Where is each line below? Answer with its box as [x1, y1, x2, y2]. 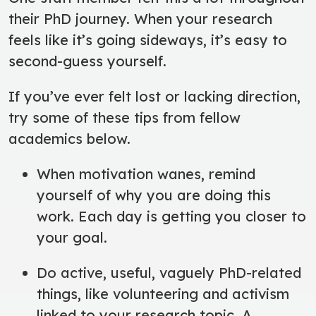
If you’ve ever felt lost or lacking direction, [8, 87, 300, 105]
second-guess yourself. [8, 51, 171, 70]
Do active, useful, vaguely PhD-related [37, 263, 301, 281]
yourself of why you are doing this [37, 186, 271, 204]
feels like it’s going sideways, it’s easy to [8, 30, 287, 49]
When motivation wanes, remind [37, 164, 255, 183]
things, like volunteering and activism [37, 284, 289, 303]
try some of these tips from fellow [8, 108, 241, 126]
